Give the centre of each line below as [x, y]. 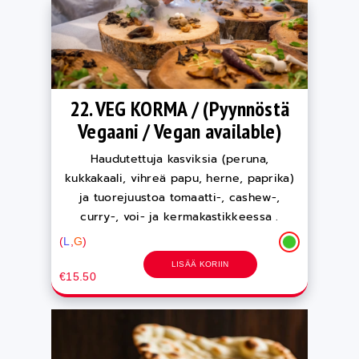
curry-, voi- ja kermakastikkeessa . [179, 217]
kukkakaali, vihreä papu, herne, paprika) [179, 178]
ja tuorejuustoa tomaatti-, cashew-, [179, 198]
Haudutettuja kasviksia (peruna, [179, 159]
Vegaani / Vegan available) [179, 131]
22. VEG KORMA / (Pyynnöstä [179, 109]
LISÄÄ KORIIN [200, 264]
